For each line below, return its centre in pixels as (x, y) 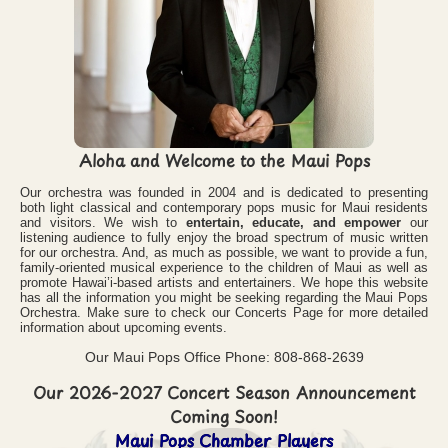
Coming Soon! (224, 415)
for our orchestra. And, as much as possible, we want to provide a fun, (224, 252)
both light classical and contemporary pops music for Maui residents (224, 207)
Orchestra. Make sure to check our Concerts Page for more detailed (224, 312)
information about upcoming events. (123, 327)
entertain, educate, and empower (293, 222)
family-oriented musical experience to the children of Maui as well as (224, 267)
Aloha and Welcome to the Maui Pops (224, 160)
